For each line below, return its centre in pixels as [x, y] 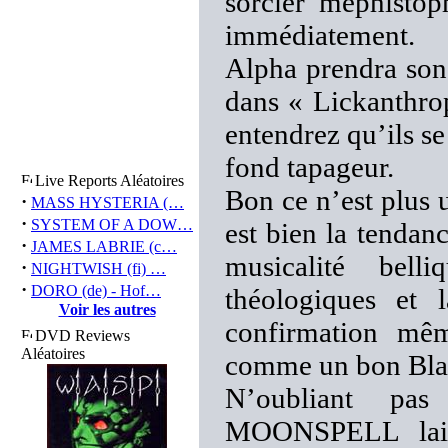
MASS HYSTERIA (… [107, 202]
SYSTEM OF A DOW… [112, 224]
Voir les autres [107, 309]
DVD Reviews [82, 335]
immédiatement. [320, 35]
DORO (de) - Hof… [96, 290]
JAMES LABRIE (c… [104, 246]
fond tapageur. [309, 167]
